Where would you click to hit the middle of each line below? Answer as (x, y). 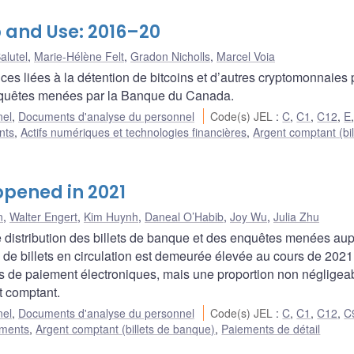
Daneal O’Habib (184, 217)
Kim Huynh (111, 217)
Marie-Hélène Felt (79, 56)
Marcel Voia (246, 56)
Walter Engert (43, 217)
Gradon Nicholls (170, 56)
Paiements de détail (271, 329)
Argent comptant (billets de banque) (126, 329)
